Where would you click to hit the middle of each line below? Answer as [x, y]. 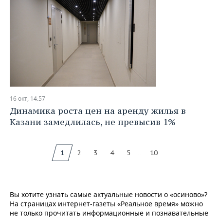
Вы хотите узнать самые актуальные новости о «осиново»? [109, 194]
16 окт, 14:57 [27, 99]
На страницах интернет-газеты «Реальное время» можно [106, 204]
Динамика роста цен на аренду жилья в [98, 111]
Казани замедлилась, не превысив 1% [93, 122]
